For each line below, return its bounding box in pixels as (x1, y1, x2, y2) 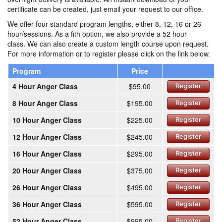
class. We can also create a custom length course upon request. (7, 39, 209, 49)
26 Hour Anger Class (12, 182, 82, 193)
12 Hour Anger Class (12, 132, 82, 142)
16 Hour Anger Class (12, 149, 82, 159)
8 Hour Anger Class (12, 98, 78, 109)
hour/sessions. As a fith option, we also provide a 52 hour (7, 29, 187, 39)
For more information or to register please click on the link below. (7, 49, 210, 59)
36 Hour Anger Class (12, 199, 82, 210)
